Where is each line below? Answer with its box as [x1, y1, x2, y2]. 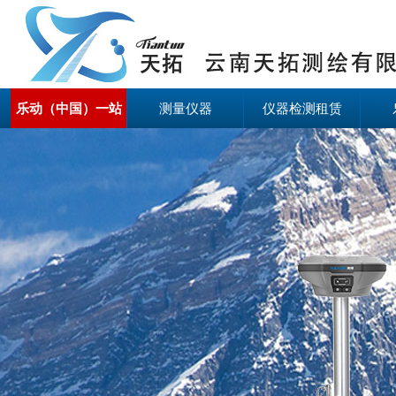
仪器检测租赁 [262, 101, 342, 116]
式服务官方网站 [22, 141, 115, 156]
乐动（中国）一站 [15, 101, 122, 116]
